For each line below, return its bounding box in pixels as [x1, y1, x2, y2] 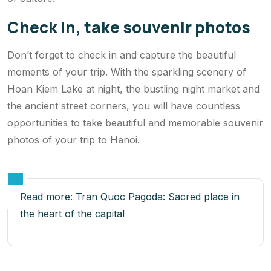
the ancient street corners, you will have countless [7, 99, 240, 112]
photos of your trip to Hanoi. [7, 133, 140, 146]
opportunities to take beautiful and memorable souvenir [7, 116, 263, 129]
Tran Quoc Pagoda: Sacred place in [76, 190, 240, 203]
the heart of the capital [20, 207, 125, 220]
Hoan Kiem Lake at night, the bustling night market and [7, 82, 260, 95]
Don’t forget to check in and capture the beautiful [7, 48, 236, 61]
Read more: [20, 190, 76, 203]
